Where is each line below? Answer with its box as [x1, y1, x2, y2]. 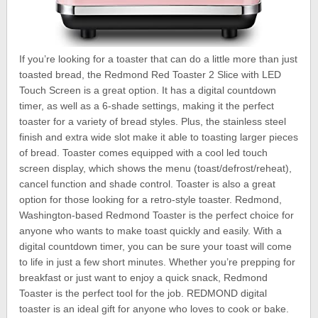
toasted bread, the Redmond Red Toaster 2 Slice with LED [19, 68, 282, 80]
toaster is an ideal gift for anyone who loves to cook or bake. [19, 302, 290, 314]
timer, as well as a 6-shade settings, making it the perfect [19, 99, 275, 111]
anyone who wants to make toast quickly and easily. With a [19, 224, 283, 236]
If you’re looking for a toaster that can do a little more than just [19, 53, 298, 65]
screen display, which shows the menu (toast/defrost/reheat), [19, 162, 292, 174]
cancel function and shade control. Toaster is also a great [19, 177, 276, 190]
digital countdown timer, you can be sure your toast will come [19, 240, 292, 252]
